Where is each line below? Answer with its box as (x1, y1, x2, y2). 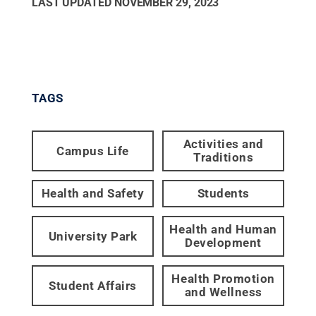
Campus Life (56, 143, 129, 158)
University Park (48, 229, 138, 243)
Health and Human (169, 222, 277, 236)
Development (185, 236, 262, 250)
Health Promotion (171, 272, 275, 286)
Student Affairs (49, 278, 137, 293)
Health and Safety (41, 186, 145, 200)
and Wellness (184, 285, 262, 299)
